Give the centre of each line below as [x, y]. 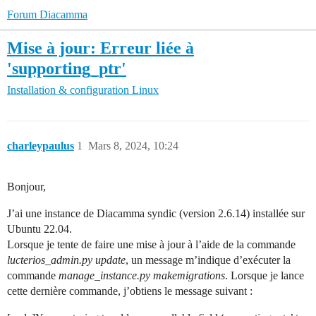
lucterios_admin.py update [66, 260]
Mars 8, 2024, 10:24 [133, 146]
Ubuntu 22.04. [39, 229]
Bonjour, [26, 187]
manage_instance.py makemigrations [142, 276]
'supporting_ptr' [67, 68]
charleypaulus [41, 146]
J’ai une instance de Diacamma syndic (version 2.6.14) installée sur [156, 214]
